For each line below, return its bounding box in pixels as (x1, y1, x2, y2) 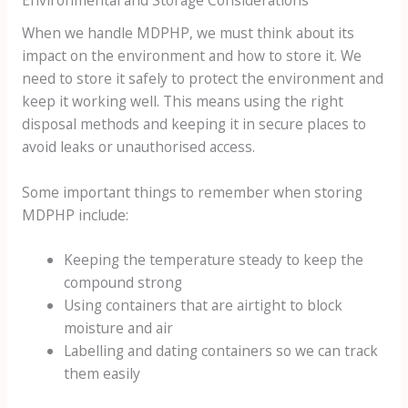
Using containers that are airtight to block (64, 295, 343, 316)
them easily (64, 363, 141, 384)
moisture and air (64, 318, 174, 339)
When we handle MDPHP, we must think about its (21, 22, 354, 43)
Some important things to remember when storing (21, 181, 362, 202)
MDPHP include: (21, 204, 128, 225)
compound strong (64, 272, 183, 293)
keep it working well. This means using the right (21, 90, 343, 111)
